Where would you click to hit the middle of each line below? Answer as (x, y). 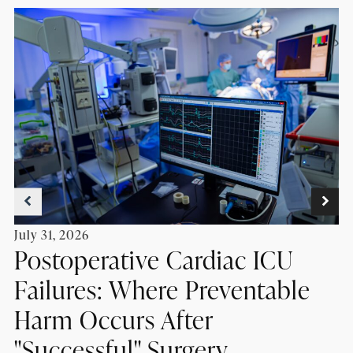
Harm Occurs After (113, 319)
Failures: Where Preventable (162, 289)
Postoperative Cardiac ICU (154, 259)
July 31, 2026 (51, 235)
